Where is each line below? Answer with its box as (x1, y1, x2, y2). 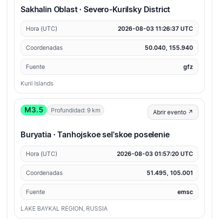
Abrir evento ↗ (153, 109, 193, 116)
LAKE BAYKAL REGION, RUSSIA (21, 205, 108, 213)
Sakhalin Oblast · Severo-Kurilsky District (21, 4, 171, 15)
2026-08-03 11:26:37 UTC (118, 25, 193, 33)
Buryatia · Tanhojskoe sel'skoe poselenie (21, 130, 170, 140)
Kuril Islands (21, 80, 53, 88)
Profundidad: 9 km (50, 106, 100, 114)
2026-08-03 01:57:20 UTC (117, 150, 193, 158)
